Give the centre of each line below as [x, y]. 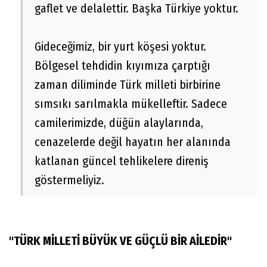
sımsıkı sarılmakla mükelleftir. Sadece [131, 104]
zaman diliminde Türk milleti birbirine [128, 85]
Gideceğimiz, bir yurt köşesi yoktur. [120, 47]
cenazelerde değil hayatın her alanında [133, 142]
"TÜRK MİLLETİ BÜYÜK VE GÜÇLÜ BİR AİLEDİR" [120, 241]
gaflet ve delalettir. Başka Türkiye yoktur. [136, 9]
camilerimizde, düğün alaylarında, [119, 123]
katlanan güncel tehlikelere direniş [122, 161]
